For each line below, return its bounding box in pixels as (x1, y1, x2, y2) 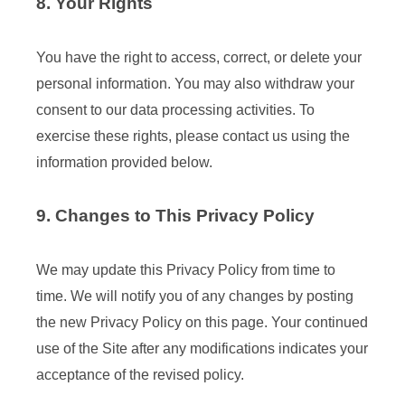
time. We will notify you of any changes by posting (36, 288, 353, 304)
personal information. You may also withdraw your (36, 76, 354, 91)
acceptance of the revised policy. (36, 367, 244, 382)
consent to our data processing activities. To (36, 102, 315, 118)
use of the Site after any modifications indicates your (36, 341, 368, 356)
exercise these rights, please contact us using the (36, 128, 350, 144)
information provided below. (36, 155, 212, 170)
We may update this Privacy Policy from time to (36, 262, 335, 278)
